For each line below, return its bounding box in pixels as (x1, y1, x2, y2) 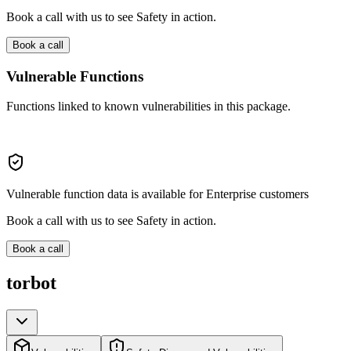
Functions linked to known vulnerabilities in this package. (6, 100, 291, 114)
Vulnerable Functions (6, 67, 143, 85)
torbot (6, 273, 56, 294)
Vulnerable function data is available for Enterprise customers (6, 187, 309, 201)
